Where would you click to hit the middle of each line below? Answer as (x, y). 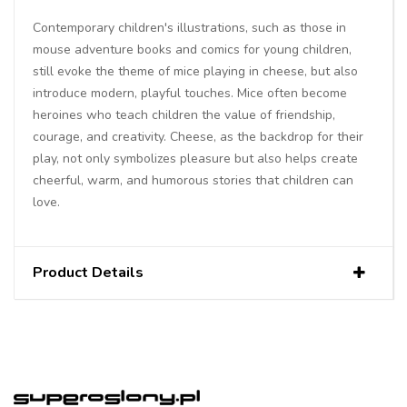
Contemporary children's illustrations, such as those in (189, 27)
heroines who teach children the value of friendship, (184, 114)
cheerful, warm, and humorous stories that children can (193, 180)
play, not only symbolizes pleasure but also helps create (195, 158)
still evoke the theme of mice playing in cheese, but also (195, 71)
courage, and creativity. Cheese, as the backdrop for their (198, 136)
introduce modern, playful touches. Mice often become (190, 93)
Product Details (88, 272)
